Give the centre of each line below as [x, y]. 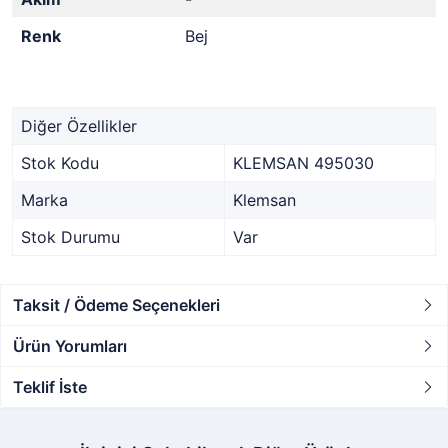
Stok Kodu [60, 163]
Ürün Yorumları [70, 346]
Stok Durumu [70, 237]
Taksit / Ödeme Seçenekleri [116, 305]
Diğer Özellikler [79, 126]
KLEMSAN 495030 [303, 163]
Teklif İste [50, 387]
